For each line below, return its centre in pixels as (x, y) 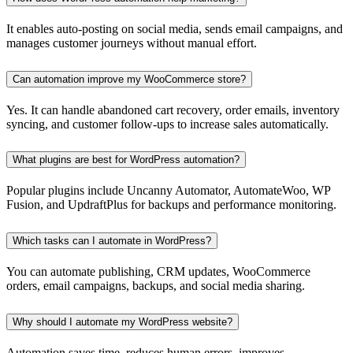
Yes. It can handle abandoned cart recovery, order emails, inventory (173, 110)
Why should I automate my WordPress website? (123, 322)
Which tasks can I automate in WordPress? (112, 241)
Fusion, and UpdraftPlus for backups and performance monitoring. (171, 205)
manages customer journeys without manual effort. (132, 43)
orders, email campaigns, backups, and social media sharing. (156, 286)
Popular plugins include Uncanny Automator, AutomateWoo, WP (168, 191)
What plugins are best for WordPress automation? (126, 160)
